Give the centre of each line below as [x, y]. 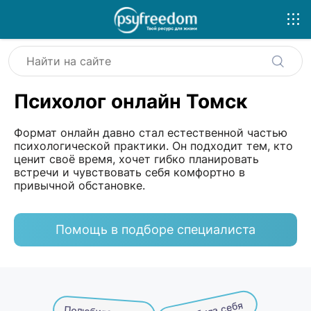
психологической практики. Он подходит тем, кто [153, 145]
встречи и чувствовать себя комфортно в [129, 172]
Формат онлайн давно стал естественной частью [151, 132]
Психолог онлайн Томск [131, 101]
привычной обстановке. [79, 185]
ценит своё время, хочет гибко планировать [136, 159]
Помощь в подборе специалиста [155, 230]
